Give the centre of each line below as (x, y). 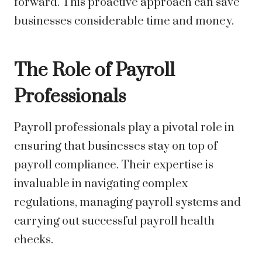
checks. (34, 240)
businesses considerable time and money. (124, 22)
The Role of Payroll (94, 71)
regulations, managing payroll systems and (127, 203)
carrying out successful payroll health (114, 222)
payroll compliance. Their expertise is (114, 166)
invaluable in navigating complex (101, 184)
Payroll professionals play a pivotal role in (124, 128)
